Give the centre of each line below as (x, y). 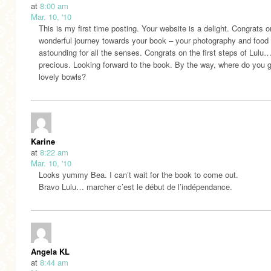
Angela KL (50, 251)
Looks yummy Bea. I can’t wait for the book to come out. (139, 174)
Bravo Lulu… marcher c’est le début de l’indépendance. (135, 186)
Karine (43, 141)
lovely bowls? (62, 76)
